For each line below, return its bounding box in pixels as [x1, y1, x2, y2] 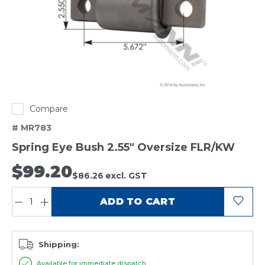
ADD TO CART [100, 196, 175, 208]
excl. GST [105, 170, 147, 182]
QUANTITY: [12, 186, 56, 195]
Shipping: [38, 239, 79, 249]
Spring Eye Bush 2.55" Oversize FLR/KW [12, 141, 235, 154]
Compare [30, 104, 68, 115]
